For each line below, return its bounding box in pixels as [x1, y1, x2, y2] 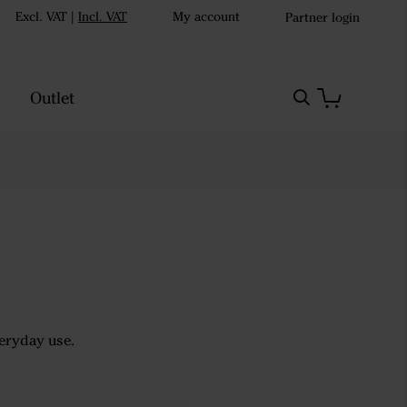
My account [173, 9, 240, 25]
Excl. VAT [15, 9, 67, 25]
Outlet [29, 88, 74, 108]
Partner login [285, 9, 360, 25]
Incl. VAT [78, 9, 127, 25]
